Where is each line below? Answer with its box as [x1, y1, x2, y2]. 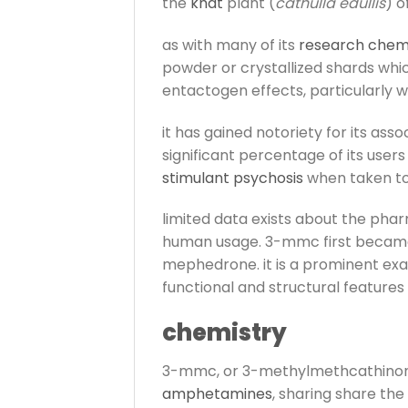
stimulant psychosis [162, 167, 303, 189]
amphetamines [162, 383, 272, 405]
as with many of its [162, 34, 299, 56]
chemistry [162, 316, 287, 350]
